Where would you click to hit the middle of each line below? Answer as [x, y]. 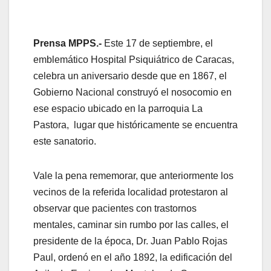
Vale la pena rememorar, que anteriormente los [133, 175]
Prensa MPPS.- [69, 43]
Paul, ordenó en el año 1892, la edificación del [133, 257]
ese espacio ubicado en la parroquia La [118, 108]
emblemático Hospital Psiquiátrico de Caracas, [134, 59]
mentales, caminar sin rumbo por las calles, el [131, 224]
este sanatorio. [65, 141]
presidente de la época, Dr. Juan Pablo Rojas [130, 241]
